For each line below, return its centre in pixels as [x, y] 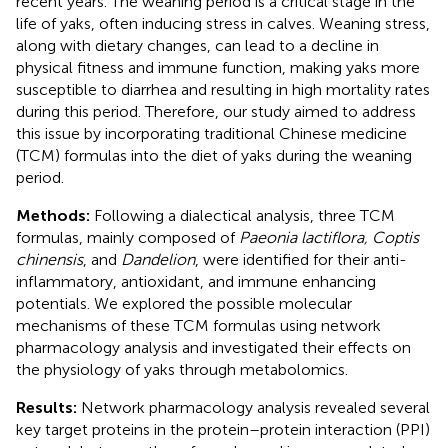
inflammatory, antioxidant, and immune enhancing [196, 281]
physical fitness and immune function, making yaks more [218, 67]
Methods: [55, 215]
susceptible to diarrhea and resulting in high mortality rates [223, 89]
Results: [48, 407]
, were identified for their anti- [301, 259]
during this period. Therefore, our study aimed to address [216, 111]
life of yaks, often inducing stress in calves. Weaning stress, [223, 23]
